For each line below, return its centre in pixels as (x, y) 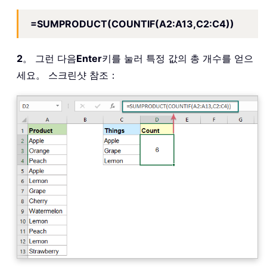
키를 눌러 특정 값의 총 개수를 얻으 (178, 59)
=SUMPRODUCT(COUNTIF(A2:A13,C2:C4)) (132, 24)
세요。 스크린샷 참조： (67, 75)
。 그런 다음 (49, 59)
